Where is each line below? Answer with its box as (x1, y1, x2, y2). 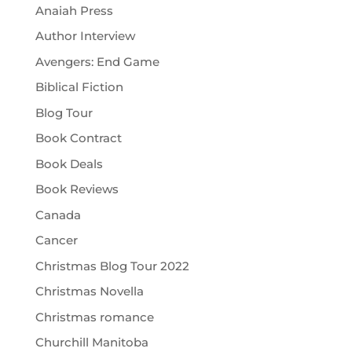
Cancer (35, 233, 78, 248)
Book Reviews (35, 181, 119, 197)
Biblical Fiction (35, 79, 123, 95)
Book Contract (35, 130, 122, 146)
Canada (35, 207, 81, 222)
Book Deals (35, 156, 103, 171)
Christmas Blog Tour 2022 (35, 258, 189, 273)
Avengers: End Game (35, 53, 159, 69)
